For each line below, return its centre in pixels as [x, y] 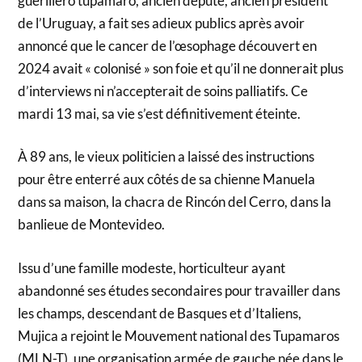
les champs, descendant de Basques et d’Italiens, [160, 313]
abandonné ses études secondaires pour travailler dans [179, 290]
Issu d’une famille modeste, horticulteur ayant [152, 267]
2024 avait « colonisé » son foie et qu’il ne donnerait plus [181, 68]
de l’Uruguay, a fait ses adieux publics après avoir [162, 23]
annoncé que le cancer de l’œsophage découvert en [168, 45]
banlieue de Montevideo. [92, 225]
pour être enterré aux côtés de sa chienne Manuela [167, 179]
